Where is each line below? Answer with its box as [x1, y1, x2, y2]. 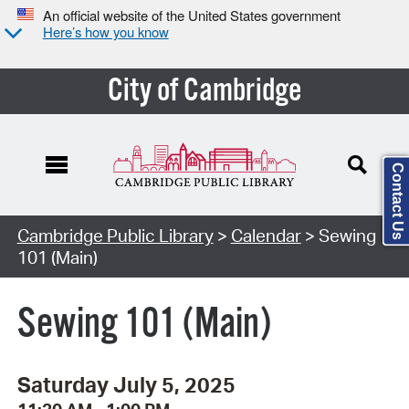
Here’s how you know [42, 22, 169, 42]
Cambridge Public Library [16, 224, 214, 246]
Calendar [230, 224, 301, 246]
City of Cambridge [107, 70, 302, 111]
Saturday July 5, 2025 [16, 371, 236, 399]
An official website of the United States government [42, 5, 341, 26]
